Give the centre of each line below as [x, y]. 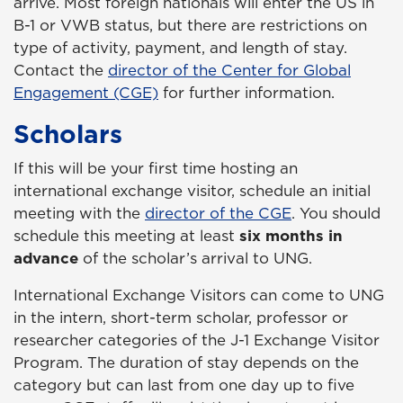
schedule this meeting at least [124, 236]
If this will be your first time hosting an [156, 169]
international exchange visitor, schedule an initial [192, 191]
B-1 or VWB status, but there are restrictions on [190, 26]
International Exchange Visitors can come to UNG [199, 296]
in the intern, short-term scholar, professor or [181, 318]
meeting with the [79, 214]
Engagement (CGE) [86, 93]
